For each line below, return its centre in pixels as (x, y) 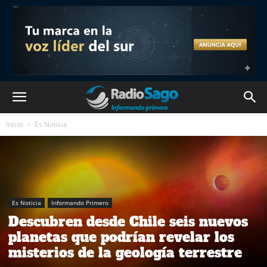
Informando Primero (80, 203)
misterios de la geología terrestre (125, 253)
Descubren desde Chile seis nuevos (128, 222)
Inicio (15, 124)
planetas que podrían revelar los (121, 237)
